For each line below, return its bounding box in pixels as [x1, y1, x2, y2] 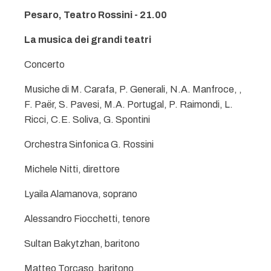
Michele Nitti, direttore [24, 164, 120, 174]
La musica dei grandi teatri [24, 34, 151, 45]
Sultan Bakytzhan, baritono [24, 238, 140, 249]
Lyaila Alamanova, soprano [24, 189, 137, 199]
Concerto [24, 59, 65, 70]
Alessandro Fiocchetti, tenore [24, 214, 150, 224]
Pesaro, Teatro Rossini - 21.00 [24, 10, 167, 20]
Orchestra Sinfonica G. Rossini [24, 139, 154, 149]
